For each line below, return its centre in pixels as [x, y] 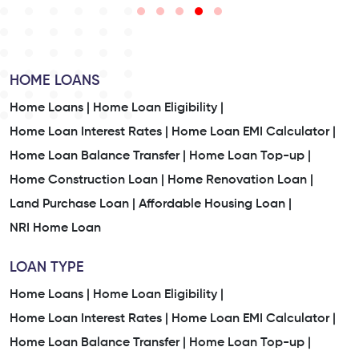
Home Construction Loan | [87, 180]
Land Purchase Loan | [73, 204]
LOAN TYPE [47, 267]
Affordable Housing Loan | [215, 204]
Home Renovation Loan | [240, 180]
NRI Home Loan [55, 228]
